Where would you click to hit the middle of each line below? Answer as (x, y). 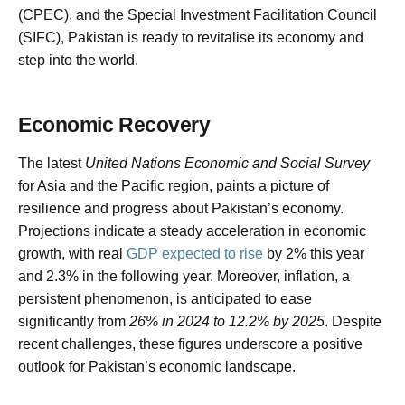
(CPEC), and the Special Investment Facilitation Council (198, 14)
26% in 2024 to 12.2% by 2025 (227, 321)
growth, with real (72, 253)
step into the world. (78, 60)
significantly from (74, 321)
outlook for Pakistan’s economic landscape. (157, 366)
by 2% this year (314, 253)
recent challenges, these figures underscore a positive (190, 344)
